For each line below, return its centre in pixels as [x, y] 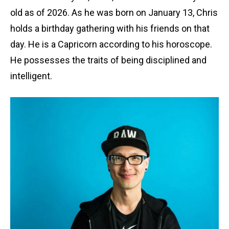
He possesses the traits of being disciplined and [108, 60]
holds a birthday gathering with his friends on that [110, 28]
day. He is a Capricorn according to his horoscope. [111, 44]
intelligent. [31, 76]
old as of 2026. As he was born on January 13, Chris [114, 13]
